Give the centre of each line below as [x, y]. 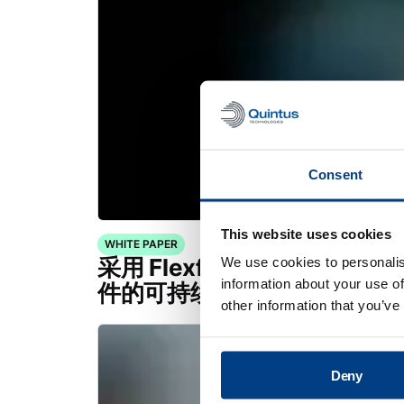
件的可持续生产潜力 [202, 293]
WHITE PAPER [141, 244]
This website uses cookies [306, 234]
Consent [335, 174]
